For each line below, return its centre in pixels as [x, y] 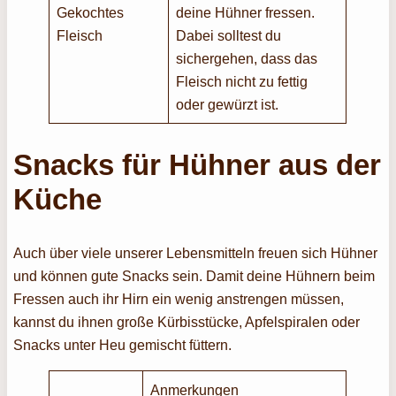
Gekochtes [91, 12]
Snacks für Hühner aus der [198, 165]
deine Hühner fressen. [246, 12]
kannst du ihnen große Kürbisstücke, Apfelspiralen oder [187, 321]
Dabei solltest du [229, 35]
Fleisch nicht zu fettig [242, 81]
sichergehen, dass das [247, 58]
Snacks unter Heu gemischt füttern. [125, 344]
